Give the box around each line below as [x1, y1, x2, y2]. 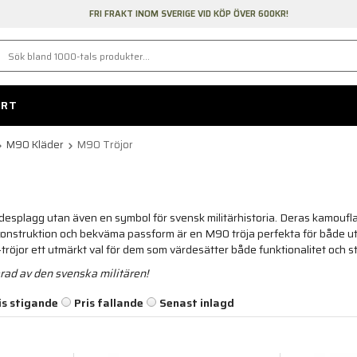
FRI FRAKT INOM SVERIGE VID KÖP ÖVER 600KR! [88, 7, 288, 21]
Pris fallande [74, 294, 143, 312]
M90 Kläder [6, 136, 64, 154]
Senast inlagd [159, 294, 234, 312]
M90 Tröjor [77, 136, 133, 154]
